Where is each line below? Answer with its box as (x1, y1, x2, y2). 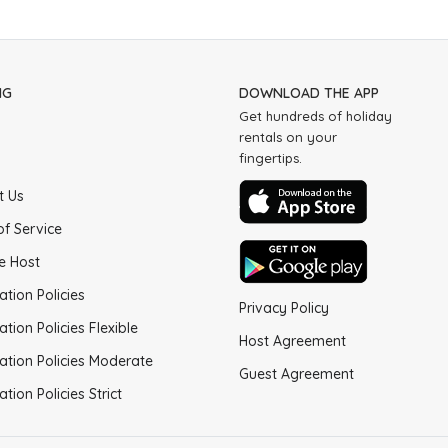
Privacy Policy (238, 298, 329, 317)
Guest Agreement (238, 364, 354, 383)
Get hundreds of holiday (238, 108, 392, 124)
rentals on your (238, 129, 337, 145)
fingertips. (238, 150, 302, 166)
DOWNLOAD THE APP (238, 84, 379, 102)
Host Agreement (238, 331, 346, 350)
